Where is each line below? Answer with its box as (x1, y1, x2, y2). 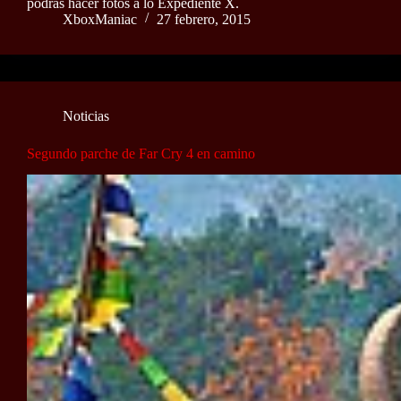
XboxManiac (63, 11, 137, 27)
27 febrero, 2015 (157, 11, 251, 27)
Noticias (63, 107, 109, 124)
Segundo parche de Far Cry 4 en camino (27, 145, 255, 161)
